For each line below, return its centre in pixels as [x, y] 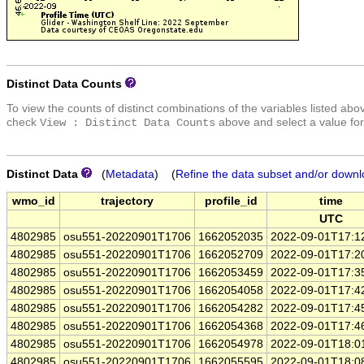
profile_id [231, 201]
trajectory [127, 201]
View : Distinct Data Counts [128, 123]
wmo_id [33, 201]
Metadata [130, 174]
